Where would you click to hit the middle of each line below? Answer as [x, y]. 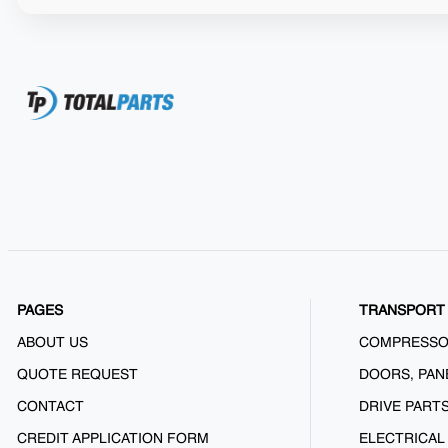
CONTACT [50, 407]
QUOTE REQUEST [77, 375]
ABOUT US [52, 343]
